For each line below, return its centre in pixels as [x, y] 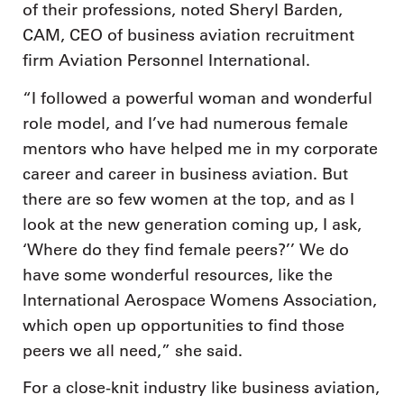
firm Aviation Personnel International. [166, 61]
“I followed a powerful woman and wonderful [197, 98]
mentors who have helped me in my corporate [200, 148]
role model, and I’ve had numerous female [185, 123]
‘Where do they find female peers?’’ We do [186, 249]
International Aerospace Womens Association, [200, 300]
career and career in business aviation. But [185, 174]
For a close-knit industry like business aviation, [201, 388]
